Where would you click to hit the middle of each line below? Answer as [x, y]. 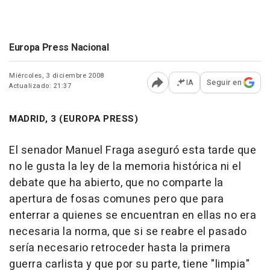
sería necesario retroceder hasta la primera [120, 248]
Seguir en [224, 82]
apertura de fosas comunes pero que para [117, 199]
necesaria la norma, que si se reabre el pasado [128, 232]
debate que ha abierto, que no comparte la [116, 183]
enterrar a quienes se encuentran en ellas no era [133, 215]
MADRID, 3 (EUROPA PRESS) [74, 119]
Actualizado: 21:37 [40, 86]
